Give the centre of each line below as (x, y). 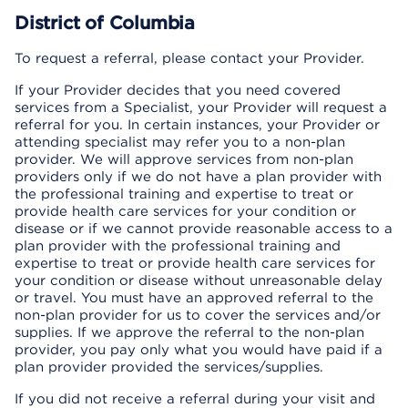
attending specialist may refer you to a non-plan (180, 142)
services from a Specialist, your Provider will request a (201, 107)
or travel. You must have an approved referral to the (194, 298)
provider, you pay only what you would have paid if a (199, 350)
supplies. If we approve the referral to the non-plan (189, 332)
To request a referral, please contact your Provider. (189, 58)
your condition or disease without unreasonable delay (199, 280)
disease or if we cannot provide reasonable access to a (204, 229)
